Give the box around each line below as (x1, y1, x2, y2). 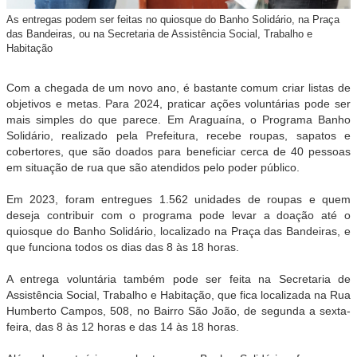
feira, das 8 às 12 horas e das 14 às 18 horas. (6, 320, 242, 333)
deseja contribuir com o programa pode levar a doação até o (6, 208, 351, 222)
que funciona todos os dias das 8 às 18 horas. (6, 240, 239, 253)
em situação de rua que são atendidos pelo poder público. (6, 160, 300, 174)
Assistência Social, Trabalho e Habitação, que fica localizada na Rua (6, 288, 351, 301)
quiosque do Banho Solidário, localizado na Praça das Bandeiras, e (6, 224, 351, 237)
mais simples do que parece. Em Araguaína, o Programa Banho (6, 112, 351, 126)
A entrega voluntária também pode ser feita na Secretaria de (6, 272, 351, 285)
